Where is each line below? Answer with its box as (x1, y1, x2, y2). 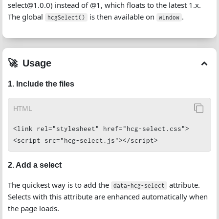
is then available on (88, 12, 156, 22)
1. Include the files (8, 80, 74, 88)
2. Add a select (8, 161, 62, 169)
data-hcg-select (113, 182, 165, 189)
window (159, 14, 179, 21)
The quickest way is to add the (8, 180, 111, 190)
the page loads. (8, 203, 59, 213)
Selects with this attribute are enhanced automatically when (8, 192, 208, 201)
